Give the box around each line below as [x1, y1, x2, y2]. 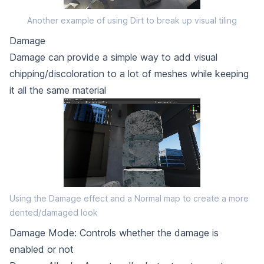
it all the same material [9, 84, 106, 96]
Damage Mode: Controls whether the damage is [9, 226, 219, 239]
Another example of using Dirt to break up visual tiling [27, 15, 237, 25]
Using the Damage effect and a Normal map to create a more [9, 193, 249, 203]
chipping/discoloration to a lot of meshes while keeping [9, 67, 249, 80]
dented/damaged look [9, 207, 98, 217]
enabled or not [9, 243, 74, 255]
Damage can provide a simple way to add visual [9, 51, 217, 63]
